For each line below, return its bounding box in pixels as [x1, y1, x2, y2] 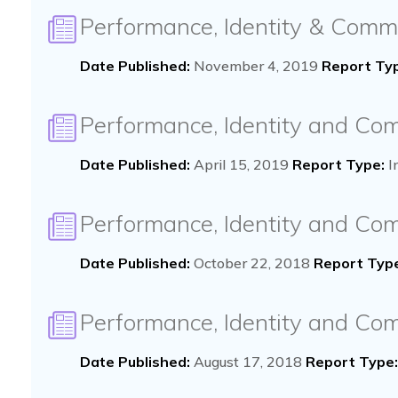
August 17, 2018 [190, 353, 306, 370]
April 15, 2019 [190, 155, 292, 173]
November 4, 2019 [190, 57, 322, 75]
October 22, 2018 [190, 254, 314, 272]
